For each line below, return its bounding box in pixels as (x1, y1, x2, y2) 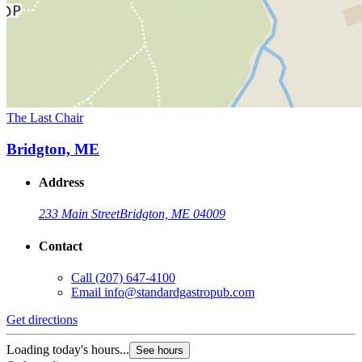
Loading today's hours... (6, 342, 129, 356)
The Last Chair (6, 111, 83, 125)
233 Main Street (39, 207, 120, 221)
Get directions (6, 312, 78, 326)
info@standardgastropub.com (104, 284, 255, 299)
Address (39, 175, 84, 190)
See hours (136, 343, 183, 356)
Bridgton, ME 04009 (120, 207, 225, 221)
